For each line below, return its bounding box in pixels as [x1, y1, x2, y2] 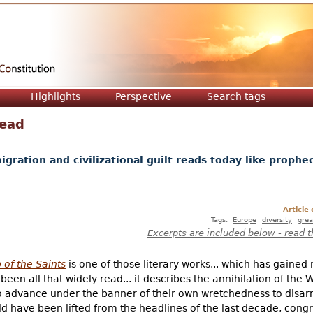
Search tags [207, 91, 265, 102]
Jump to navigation [104, 5, 209, 18]
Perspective [115, 91, 172, 102]
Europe [233, 215, 256, 224]
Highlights [31, 91, 80, 102]
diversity [262, 215, 292, 224]
